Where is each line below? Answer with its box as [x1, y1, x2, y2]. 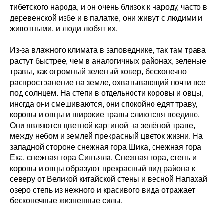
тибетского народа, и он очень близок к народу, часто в [10, 3, 207, 11]
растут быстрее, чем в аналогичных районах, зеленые [10, 57, 206, 65]
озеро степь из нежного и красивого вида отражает [10, 186, 195, 194]
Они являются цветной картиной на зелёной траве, [10, 121, 195, 130]
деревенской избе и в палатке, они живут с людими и [10, 14, 202, 22]
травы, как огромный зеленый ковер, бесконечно [10, 67, 187, 76]
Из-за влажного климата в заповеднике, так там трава [10, 46, 206, 54]
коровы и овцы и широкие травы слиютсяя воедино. [10, 110, 200, 119]
